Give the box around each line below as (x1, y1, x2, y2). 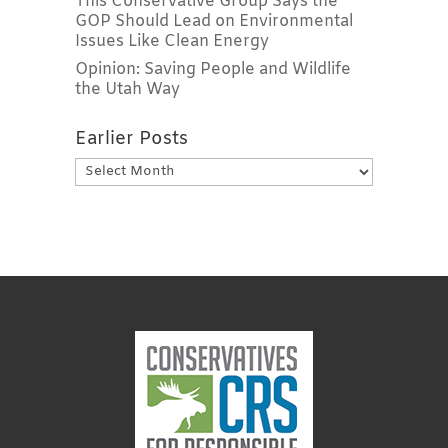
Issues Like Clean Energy (74, 30, 269, 52)
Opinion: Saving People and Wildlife (74, 58, 351, 80)
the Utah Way (74, 78, 180, 100)
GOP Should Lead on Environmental (74, 10, 353, 32)
